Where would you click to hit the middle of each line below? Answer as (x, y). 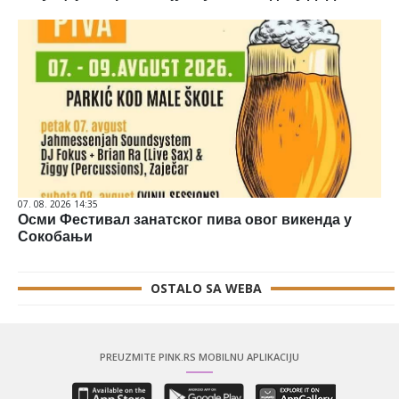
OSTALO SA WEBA (206, 289)
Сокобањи (55, 237)
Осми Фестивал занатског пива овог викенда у (185, 220)
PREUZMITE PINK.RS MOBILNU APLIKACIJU (199, 357)
